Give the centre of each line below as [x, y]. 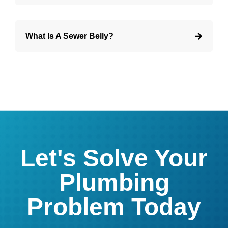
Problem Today [114, 207]
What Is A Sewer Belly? [69, 36]
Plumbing [114, 183]
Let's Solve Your [114, 158]
